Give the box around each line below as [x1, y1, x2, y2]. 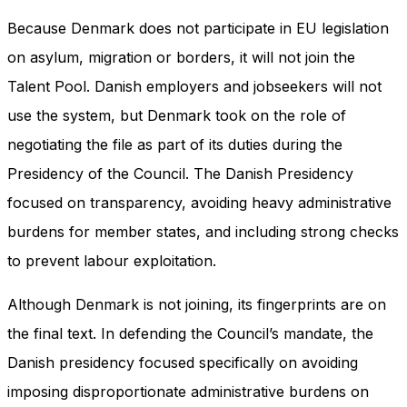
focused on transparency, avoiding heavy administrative [7, 193, 392, 212]
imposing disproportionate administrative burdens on [7, 382, 369, 401]
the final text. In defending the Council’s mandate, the [7, 323, 373, 342]
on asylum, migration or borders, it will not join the [7, 47, 355, 66]
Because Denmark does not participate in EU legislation [7, 18, 389, 37]
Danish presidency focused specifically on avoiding [7, 352, 358, 372]
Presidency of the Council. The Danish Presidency [7, 164, 353, 183]
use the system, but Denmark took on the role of [7, 105, 346, 124]
